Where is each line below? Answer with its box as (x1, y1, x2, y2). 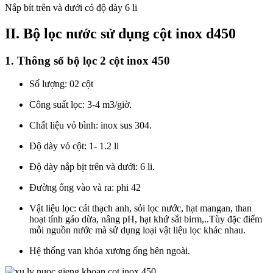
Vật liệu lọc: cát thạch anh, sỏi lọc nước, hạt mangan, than (29, 203, 252, 214)
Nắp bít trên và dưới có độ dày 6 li (5, 2, 137, 13)
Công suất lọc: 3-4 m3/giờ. (29, 99, 132, 110)
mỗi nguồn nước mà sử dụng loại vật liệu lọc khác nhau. (29, 225, 246, 236)
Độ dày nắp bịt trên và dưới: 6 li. (29, 161, 155, 172)
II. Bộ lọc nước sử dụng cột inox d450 (5, 25, 236, 41)
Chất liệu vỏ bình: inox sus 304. (29, 120, 152, 131)
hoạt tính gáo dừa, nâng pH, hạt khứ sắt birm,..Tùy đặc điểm (29, 214, 262, 225)
